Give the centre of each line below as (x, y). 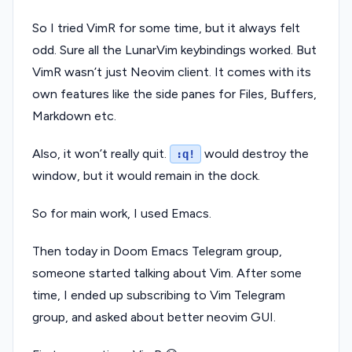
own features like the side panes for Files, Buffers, (174, 93)
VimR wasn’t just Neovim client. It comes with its (172, 71)
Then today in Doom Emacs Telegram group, (157, 251)
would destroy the (255, 153)
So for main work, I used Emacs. (122, 213)
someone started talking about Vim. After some (167, 273)
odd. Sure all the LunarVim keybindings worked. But (174, 49)
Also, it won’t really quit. (101, 153)
